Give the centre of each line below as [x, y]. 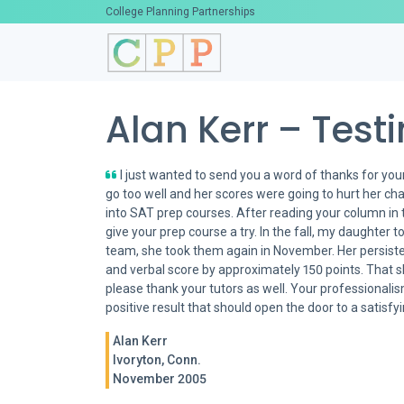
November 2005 [160, 378]
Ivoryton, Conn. [157, 359]
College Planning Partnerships [180, 12]
